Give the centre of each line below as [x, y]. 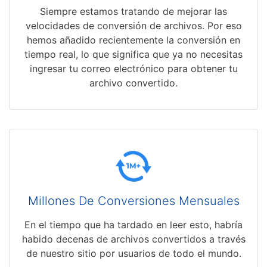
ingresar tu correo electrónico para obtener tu [133, 69]
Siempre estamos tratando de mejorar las [133, 12]
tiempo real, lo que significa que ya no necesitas [133, 55]
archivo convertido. [133, 83]
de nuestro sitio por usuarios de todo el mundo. [133, 254]
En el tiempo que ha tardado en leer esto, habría [133, 225]
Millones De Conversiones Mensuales [133, 201]
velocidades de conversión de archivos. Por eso [133, 26]
